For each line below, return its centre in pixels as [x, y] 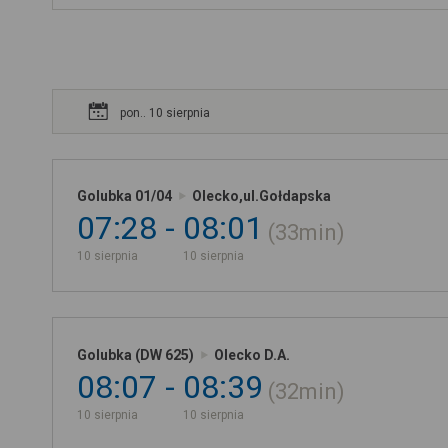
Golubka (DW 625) [135, 354]
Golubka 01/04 [124, 196]
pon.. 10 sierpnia [165, 113]
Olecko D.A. [252, 354]
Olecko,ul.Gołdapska [261, 196]
